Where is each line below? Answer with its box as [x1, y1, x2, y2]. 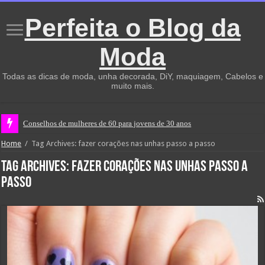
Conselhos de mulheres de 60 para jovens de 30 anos [23, 119, 192, 128]
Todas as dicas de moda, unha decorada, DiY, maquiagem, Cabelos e [2, 72, 263, 81]
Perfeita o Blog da [24, 14, 241, 42]
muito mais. [111, 81, 154, 91]
